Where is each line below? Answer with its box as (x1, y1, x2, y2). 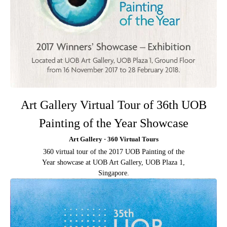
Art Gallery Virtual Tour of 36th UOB (20, 98, 207, 112)
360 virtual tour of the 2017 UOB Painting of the (43, 148, 184, 156)
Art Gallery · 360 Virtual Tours (68, 135, 159, 143)
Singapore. (98, 169, 129, 177)
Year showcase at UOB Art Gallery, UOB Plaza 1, (42, 159, 185, 167)
